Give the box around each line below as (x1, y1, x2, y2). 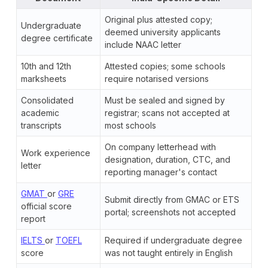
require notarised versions (104, 73, 209, 84)
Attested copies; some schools (104, 60, 226, 71)
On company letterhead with (104, 141, 216, 152)
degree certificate (20, 32, 93, 43)
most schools (104, 120, 156, 130)
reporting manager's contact (104, 166, 217, 177)
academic (20, 107, 59, 118)
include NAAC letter (104, 39, 181, 50)
